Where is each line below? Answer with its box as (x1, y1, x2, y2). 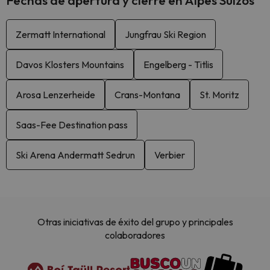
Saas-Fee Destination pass (16, 119, 128, 131)
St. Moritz (199, 89, 239, 101)
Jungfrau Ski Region (125, 28, 206, 40)
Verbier (154, 149, 185, 161)
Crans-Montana (115, 89, 180, 101)
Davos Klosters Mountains (16, 58, 124, 71)
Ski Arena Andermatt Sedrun (16, 149, 135, 161)
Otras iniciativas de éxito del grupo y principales (37, 216, 233, 228)
